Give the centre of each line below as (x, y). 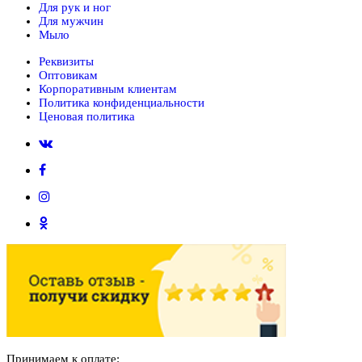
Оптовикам (68, 76)
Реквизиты (66, 62)
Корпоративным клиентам (108, 89)
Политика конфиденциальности (122, 103)
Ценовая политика (87, 117)
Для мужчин (71, 21)
